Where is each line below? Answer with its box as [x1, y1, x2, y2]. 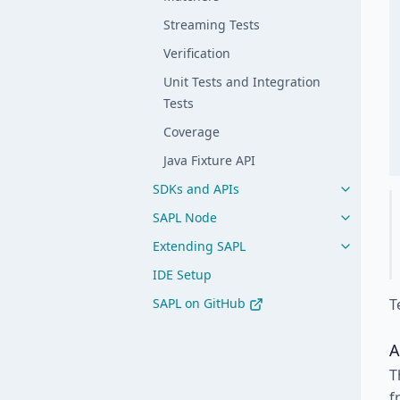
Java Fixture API [163, 152, 255, 169]
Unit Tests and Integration [163, 73, 321, 90]
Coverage [163, 123, 220, 140]
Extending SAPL [153, 237, 246, 254]
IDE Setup [153, 266, 212, 283]
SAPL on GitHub [153, 295, 249, 312]
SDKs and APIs [153, 180, 239, 197]
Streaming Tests [163, 16, 260, 33]
